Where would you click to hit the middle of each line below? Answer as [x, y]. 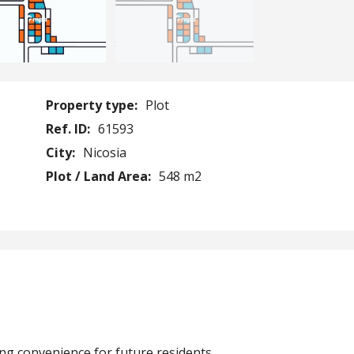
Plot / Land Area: [100, 176]
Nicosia [104, 152]
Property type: [93, 105]
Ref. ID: [69, 128]
